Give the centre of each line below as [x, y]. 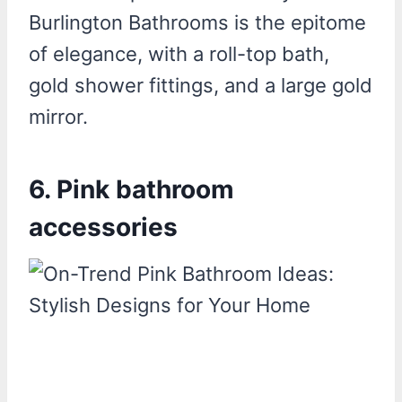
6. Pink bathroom [131, 189]
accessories [103, 227]
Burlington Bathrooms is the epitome [197, 22]
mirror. [58, 116]
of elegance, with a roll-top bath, [179, 53]
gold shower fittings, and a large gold [201, 85]
